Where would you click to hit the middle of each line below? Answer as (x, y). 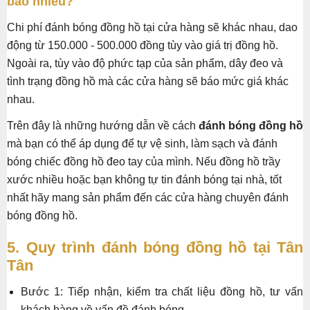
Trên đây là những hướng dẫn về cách (103, 125)
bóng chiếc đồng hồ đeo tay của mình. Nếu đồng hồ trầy (144, 161)
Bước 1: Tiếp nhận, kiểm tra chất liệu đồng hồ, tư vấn (162, 291)
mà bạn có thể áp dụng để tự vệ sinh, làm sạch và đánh (142, 143)
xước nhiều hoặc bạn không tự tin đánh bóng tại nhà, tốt (144, 179)
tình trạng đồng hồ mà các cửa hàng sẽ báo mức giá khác (148, 81)
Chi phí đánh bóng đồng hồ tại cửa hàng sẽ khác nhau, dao (152, 27)
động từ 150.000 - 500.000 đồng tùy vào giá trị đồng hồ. (143, 45)
